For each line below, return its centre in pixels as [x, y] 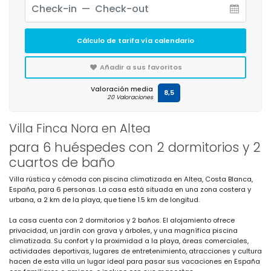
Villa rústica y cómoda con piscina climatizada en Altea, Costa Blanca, [131, 179]
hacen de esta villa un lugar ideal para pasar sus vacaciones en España [135, 261]
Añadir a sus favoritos [140, 67]
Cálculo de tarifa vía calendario [135, 40]
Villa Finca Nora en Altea [80, 128]
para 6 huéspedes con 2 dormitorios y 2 [135, 147]
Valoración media [122, 89]
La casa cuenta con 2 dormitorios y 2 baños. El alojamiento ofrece [122, 220]
